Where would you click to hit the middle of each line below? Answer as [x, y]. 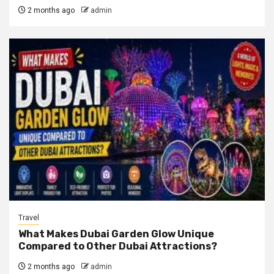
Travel [29, 217]
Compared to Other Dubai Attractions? [118, 246]
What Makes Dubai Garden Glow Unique [116, 234]
